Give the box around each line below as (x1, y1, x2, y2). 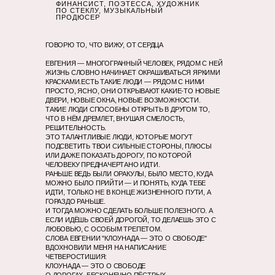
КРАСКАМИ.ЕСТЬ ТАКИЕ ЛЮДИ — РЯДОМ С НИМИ (45, 78, 205, 85)
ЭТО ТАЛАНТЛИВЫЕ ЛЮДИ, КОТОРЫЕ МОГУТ (45, 133, 193, 141)
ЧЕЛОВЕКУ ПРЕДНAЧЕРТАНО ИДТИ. (45, 161, 160, 168)
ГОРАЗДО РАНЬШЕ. (45, 198, 106, 205)
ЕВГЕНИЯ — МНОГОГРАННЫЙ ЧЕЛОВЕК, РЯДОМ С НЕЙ (45, 60, 223, 67)
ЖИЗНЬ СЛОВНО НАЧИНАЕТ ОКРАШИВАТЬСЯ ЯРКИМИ (45, 69, 220, 76)
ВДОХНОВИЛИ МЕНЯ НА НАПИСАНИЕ (45, 244, 166, 251)
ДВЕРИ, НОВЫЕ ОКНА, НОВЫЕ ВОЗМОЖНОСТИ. (45, 96, 201, 104)
